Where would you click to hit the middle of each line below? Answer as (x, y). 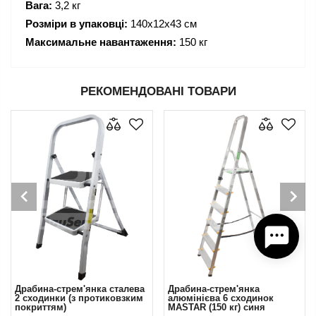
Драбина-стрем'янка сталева (80, 289)
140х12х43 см (162, 23)
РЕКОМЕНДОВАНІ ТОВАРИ (158, 91)
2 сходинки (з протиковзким (79, 298)
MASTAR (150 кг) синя (216, 308)
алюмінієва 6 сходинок (220, 298)
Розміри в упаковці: (77, 23)
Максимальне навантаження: (101, 42)
